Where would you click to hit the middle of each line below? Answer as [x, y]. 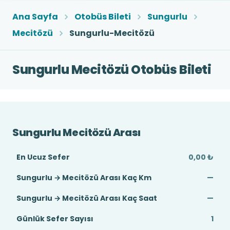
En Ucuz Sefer [43, 157]
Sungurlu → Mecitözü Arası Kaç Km [84, 178]
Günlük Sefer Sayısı [55, 219]
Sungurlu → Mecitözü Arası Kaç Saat [87, 198]
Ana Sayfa [35, 17]
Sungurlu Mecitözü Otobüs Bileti [112, 70]
